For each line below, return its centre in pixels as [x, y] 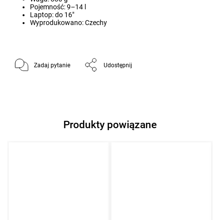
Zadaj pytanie [52, 65]
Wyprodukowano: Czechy [69, 22]
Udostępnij [118, 65]
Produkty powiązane [110, 124]
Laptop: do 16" [52, 14]
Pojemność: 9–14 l [58, 7]
